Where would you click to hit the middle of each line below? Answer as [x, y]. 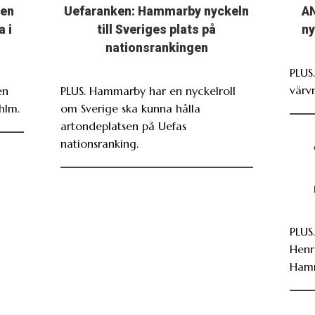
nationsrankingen [156, 48]
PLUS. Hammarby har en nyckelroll [148, 91]
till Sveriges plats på [157, 30]
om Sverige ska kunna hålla [130, 109]
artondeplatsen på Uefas [123, 126]
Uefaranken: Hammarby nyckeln [157, 12]
